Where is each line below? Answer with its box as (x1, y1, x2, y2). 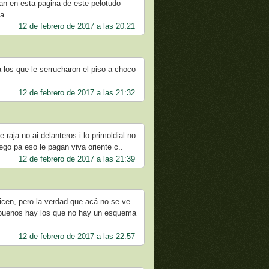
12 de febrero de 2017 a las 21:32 (18, 88, 135, 97)
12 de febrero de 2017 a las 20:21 (18, 22, 135, 31)
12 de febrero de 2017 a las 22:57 (18, 232, 135, 241)
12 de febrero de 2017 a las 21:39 (18, 154, 135, 163)
